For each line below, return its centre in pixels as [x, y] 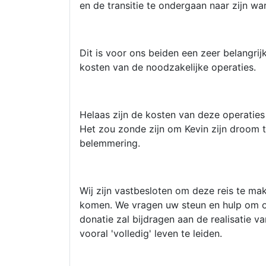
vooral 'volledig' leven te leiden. [151, 233]
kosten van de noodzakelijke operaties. [168, 67]
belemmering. [113, 143]
